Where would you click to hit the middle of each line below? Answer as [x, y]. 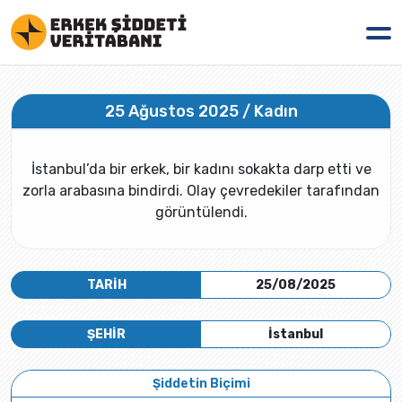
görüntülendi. [201, 212]
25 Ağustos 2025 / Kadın [201, 111]
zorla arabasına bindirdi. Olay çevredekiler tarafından [201, 191]
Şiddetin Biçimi [201, 384]
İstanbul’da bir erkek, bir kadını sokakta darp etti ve [201, 169]
